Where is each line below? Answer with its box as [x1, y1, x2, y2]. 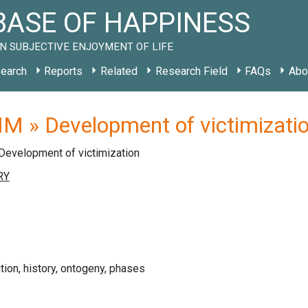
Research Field [155, 65, 228, 78]
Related [100, 65, 137, 78]
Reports [44, 65, 83, 78]
